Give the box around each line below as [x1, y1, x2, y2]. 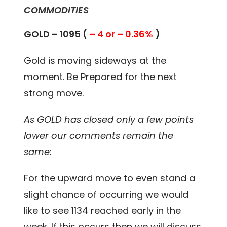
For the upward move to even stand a [24, 171, 196, 184]
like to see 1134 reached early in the [24, 204, 181, 217]
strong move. [24, 86, 84, 99]
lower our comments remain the [24, 129, 174, 142]
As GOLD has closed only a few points [24, 112, 194, 126]
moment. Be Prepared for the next [24, 70, 177, 83]
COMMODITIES [24, 3, 89, 16]
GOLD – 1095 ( [24, 27, 88, 41]
